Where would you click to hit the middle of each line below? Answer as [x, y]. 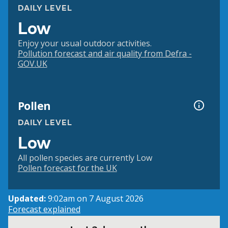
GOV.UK [32, 64]
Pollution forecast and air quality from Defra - [105, 54]
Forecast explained [44, 209]
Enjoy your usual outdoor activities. [84, 44]
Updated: [28, 199]
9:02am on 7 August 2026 [96, 199]
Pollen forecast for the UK [67, 168]
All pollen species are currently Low [85, 158]
